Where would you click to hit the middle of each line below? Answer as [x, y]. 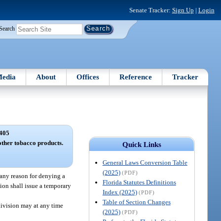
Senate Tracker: [150, 10]
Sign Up [183, 10]
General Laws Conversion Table [145, 162]
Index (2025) [120, 192]
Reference [136, 77]
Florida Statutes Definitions [139, 182]
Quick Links [142, 144]
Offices [88, 77]
